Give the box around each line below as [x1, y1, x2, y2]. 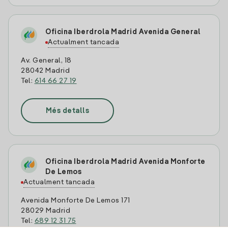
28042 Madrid [21, 67, 70, 74]
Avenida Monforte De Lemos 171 [21, 197, 130, 204]
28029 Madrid [21, 207, 70, 214]
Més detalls [45, 107, 90, 115]
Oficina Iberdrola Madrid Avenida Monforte [45, 158, 206, 165]
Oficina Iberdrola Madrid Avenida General [45, 28, 201, 36]
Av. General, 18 [21, 57, 72, 64]
